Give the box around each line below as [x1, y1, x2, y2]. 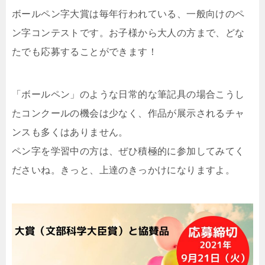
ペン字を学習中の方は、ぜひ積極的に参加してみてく [12, 146, 245, 156]
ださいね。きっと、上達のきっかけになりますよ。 [12, 165, 235, 175]
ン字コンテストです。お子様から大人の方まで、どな [12, 28, 245, 38]
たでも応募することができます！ [12, 47, 157, 57]
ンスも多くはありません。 [12, 127, 128, 137]
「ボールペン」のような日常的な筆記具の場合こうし [12, 89, 245, 99]
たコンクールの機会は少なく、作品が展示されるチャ [12, 108, 245, 118]
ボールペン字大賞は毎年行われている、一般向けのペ [12, 9, 245, 19]
